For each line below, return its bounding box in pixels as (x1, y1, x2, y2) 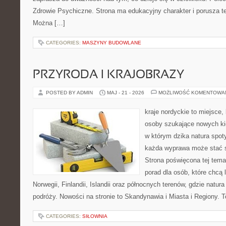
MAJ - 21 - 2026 (107, 90, 144, 95)
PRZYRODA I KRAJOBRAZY (33, 70, 184, 81)
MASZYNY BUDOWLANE (82, 40, 141, 45)
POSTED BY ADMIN (46, 90, 94, 95)
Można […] (33, 19, 65, 27)
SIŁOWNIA (82, 213, 107, 219)
